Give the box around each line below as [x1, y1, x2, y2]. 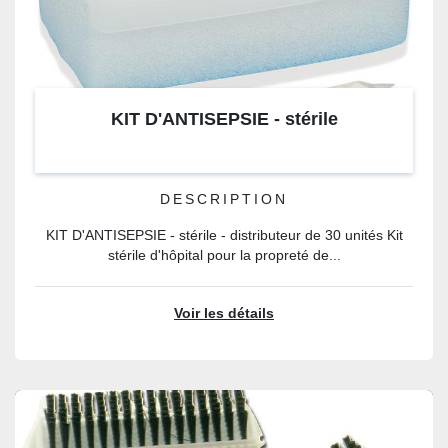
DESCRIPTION [160, 192, 288, 207]
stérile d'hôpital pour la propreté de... [107, 248, 341, 263]
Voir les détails [174, 306, 274, 321]
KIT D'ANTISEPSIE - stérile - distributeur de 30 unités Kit [45, 228, 403, 243]
